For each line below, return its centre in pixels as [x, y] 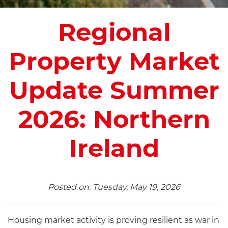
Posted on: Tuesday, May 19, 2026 [114, 187]
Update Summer [114, 90]
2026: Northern [114, 119]
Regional [114, 32]
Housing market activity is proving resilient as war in [113, 220]
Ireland [114, 148]
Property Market [114, 61]
